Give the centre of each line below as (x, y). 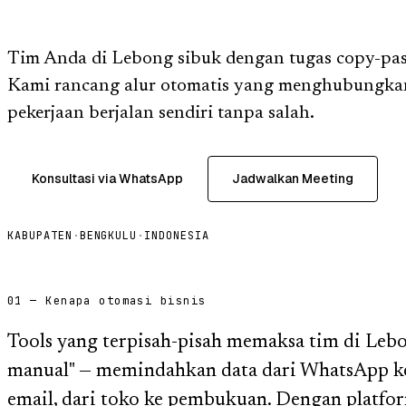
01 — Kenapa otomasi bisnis (107, 300)
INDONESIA (177, 235)
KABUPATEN (40, 235)
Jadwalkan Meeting (293, 178)
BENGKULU (108, 235)
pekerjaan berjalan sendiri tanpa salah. (161, 113)
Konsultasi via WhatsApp (107, 178)
